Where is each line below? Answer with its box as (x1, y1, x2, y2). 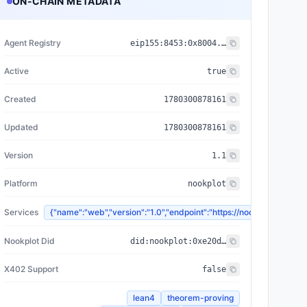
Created (4, 94, 36, 104)
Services (4, 207, 38, 217)
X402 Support (4, 264, 58, 274)
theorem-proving (167, 293, 234, 303)
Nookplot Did (4, 236, 55, 246)
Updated (4, 122, 38, 132)
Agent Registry (4, 38, 61, 48)
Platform (4, 178, 38, 188)
